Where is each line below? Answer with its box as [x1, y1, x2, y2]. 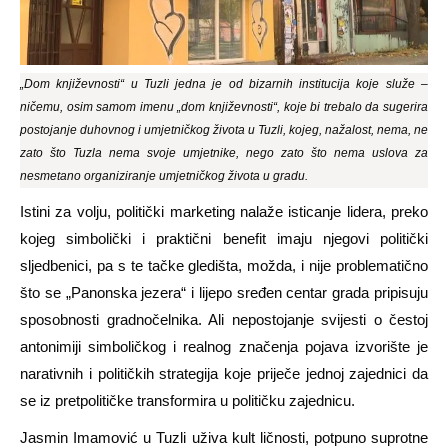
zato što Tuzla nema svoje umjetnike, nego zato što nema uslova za [20, 145, 428, 160]
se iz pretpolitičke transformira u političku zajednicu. [20, 391, 355, 409]
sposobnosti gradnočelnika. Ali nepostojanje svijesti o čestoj [20, 310, 428, 328]
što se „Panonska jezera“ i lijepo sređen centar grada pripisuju [20, 283, 428, 301]
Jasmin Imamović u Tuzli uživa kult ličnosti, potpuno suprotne [20, 428, 428, 446]
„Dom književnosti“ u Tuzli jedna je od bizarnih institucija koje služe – [20, 76, 428, 91]
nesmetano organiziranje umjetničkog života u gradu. [20, 168, 308, 183]
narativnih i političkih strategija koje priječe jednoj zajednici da [20, 364, 428, 382]
